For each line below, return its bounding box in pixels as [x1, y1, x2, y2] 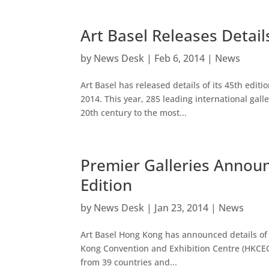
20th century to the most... [80, 106, 187, 118]
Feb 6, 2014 [154, 51, 205, 65]
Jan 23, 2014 [154, 201, 209, 214]
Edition [80, 174, 133, 196]
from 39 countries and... [80, 256, 178, 268]
